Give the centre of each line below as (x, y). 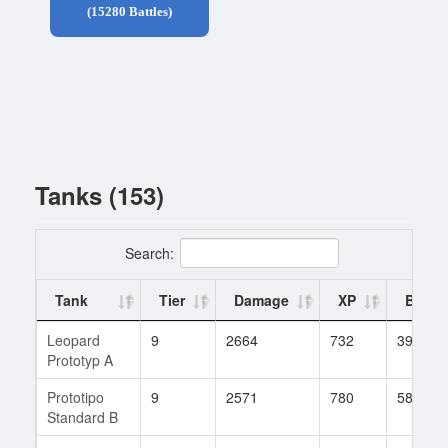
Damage (261, 299)
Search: (149, 252)
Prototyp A (80, 359)
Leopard (73, 339)
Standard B (82, 416)
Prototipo (75, 396)
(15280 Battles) (129, 12)
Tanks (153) (99, 194)
